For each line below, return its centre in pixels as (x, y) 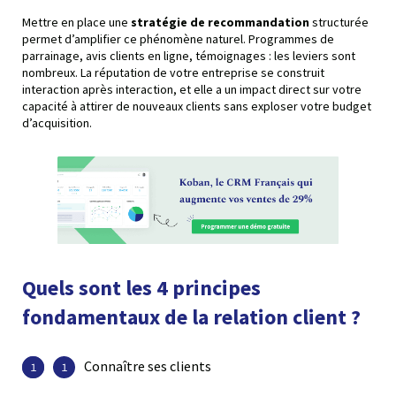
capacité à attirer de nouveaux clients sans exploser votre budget (197, 106)
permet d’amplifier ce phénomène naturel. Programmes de (178, 38)
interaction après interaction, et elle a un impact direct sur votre (192, 89)
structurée (339, 22)
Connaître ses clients (148, 366)
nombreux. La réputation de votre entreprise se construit (173, 72)
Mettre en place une (76, 22)
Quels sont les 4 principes (141, 288)
